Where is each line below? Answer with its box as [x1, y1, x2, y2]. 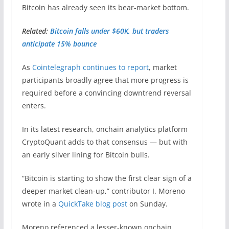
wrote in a [21, 198, 58, 209]
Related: [21, 26, 50, 36]
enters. [21, 100, 46, 110]
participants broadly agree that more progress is [21, 75, 189, 85]
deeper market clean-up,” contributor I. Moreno [21, 186, 185, 196]
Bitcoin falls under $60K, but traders [50, 26, 169, 36]
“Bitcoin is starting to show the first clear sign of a [21, 173, 192, 183]
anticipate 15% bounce [21, 38, 97, 49]
